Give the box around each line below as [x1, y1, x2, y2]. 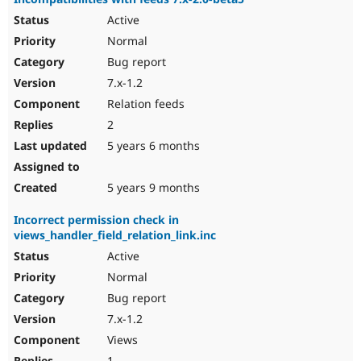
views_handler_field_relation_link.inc [14, 227, 216, 243]
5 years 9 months [104, 180, 200, 196]
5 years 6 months [104, 138, 200, 154]
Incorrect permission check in [14, 212, 179, 228]
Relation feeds [104, 96, 185, 112]
